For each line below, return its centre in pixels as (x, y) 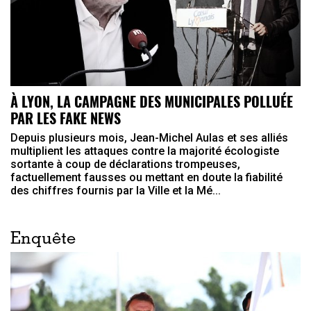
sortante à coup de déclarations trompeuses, (125, 164)
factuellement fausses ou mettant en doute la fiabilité (146, 177)
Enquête (43, 240)
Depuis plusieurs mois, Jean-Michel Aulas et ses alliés (149, 137)
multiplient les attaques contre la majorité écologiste (145, 151)
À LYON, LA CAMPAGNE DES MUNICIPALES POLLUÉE (152, 101)
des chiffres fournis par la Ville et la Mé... (116, 190)
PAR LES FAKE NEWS (66, 118)
